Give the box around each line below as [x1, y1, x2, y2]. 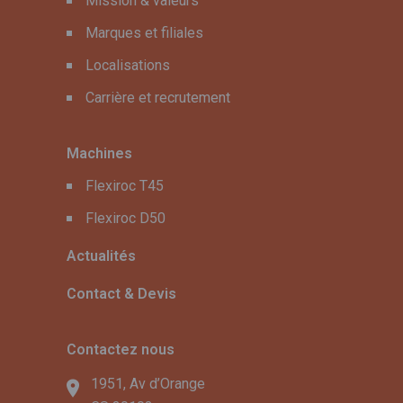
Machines [67, 145, 132, 163]
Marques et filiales [85, 24, 203, 42]
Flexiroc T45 [85, 177, 164, 195]
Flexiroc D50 [85, 210, 166, 228]
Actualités [67, 247, 136, 265]
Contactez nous [67, 341, 175, 359]
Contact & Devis [67, 285, 176, 303]
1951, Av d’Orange [91, 375, 205, 393]
